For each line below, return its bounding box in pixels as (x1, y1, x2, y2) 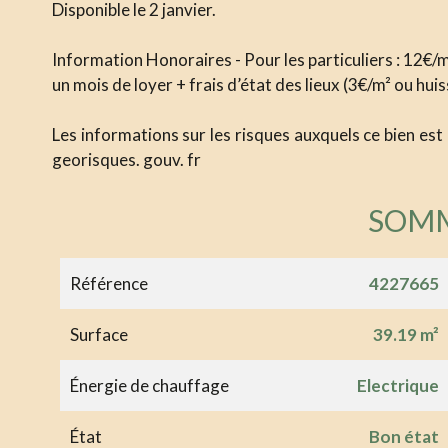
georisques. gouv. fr (52, 148, 201, 170)
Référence (70, 272, 148, 294)
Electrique (356, 374, 439, 396)
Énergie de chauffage (70, 374, 229, 396)
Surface (70, 323, 128, 345)
